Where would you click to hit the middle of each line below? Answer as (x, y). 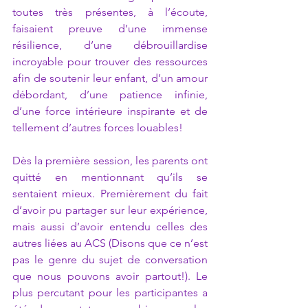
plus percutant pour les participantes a (110, 293)
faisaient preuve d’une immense (110, 29)
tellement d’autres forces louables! (100, 128)
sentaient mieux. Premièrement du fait (110, 194)
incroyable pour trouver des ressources (110, 62)
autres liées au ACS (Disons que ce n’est (110, 243)
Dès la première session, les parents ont (110, 161)
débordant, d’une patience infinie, (110, 95)
